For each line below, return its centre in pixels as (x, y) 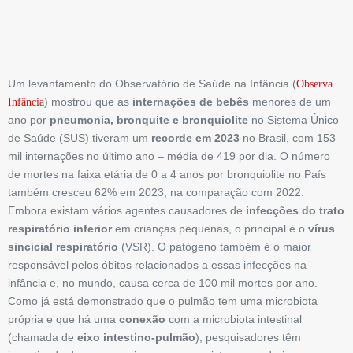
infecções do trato (295, 211)
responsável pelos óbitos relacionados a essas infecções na (157, 265)
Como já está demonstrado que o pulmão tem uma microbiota (163, 301)
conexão (142, 320)
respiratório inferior (60, 229)
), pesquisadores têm (248, 338)
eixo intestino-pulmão (136, 338)
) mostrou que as (88, 102)
